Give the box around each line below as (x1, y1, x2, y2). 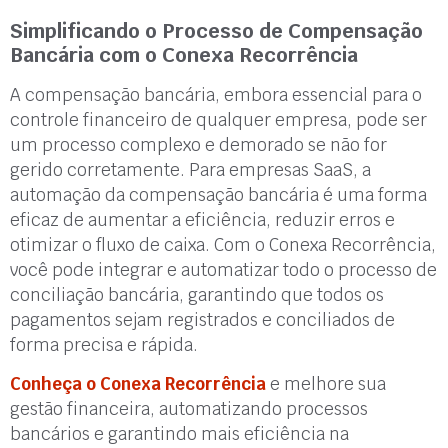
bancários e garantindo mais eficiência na (10, 423, 349, 446)
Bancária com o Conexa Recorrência (10, 41, 358, 68)
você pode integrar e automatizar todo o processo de (10, 258, 437, 281)
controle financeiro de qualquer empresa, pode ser (10, 108, 427, 131)
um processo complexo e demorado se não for (10, 133, 387, 156)
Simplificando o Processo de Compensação (10, 17, 423, 44)
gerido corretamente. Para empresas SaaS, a (10, 158, 371, 181)
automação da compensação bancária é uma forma (10, 183, 427, 206)
